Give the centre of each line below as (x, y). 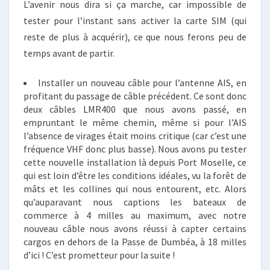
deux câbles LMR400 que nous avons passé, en (135, 109)
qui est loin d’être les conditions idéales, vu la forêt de (135, 175)
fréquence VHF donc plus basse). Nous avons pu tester (135, 149)
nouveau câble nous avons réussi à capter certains (135, 228)
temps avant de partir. (69, 53)
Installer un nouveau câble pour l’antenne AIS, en (142, 83)
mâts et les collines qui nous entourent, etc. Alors (135, 189)
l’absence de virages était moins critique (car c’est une (135, 136)
